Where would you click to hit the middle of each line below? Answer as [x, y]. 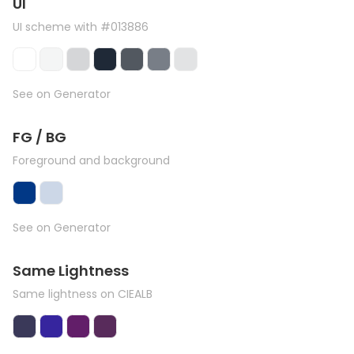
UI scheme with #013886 [81, 27]
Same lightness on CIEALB [83, 294]
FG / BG [40, 137]
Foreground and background [91, 160]
